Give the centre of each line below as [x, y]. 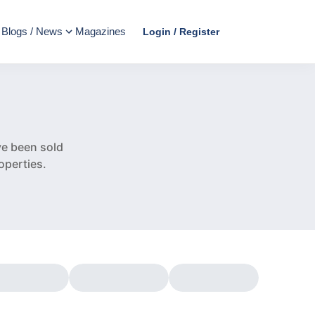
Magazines [101, 31]
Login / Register [181, 32]
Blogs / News [32, 31]
